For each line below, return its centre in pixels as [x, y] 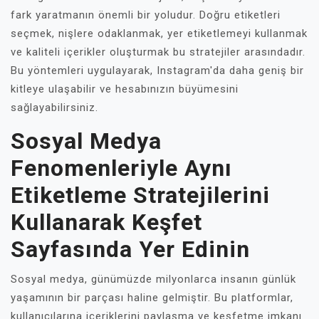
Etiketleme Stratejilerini [140, 195]
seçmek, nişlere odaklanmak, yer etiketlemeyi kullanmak [159, 33]
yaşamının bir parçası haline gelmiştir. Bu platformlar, [152, 297]
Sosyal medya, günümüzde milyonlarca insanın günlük [153, 279]
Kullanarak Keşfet [106, 222]
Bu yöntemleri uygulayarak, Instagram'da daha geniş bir [157, 70]
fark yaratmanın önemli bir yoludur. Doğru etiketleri [146, 15]
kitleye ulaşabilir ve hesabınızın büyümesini [125, 89]
